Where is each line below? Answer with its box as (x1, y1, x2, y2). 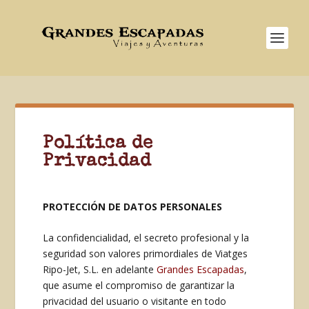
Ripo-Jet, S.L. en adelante (43, 263, 157, 277)
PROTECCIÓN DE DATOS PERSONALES (43, 200, 223, 213)
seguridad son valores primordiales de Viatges (43, 247, 248, 261)
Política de (43, 135, 153, 153)
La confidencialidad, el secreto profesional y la (43, 231, 250, 245)
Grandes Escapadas (157, 263, 245, 277)
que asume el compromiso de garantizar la (43, 279, 235, 292)
